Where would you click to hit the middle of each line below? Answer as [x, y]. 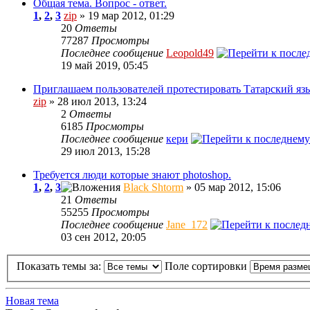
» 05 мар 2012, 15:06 [232, 187]
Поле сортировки [207, 266]
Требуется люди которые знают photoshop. [132, 174]
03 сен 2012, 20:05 [103, 237]
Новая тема [32, 301]
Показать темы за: [60, 266]
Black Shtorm [153, 187]
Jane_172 [187, 224]
